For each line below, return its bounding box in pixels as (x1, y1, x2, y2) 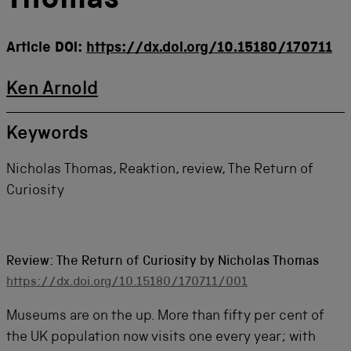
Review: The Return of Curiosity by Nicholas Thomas (6, 255, 319, 269)
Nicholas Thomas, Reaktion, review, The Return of (6, 163, 313, 177)
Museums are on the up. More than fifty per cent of (6, 309, 324, 324)
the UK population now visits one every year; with (6, 331, 316, 345)
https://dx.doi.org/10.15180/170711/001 (6, 277, 248, 289)
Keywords (6, 125, 89, 144)
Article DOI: (6, 42, 86, 56)
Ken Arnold (6, 81, 98, 100)
